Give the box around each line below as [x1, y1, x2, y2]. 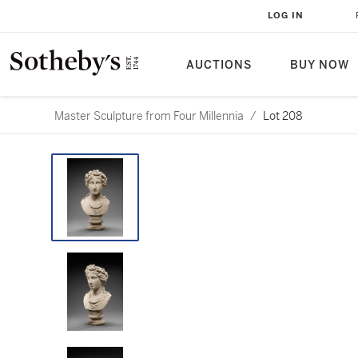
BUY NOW [290, 58, 349, 72]
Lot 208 [263, 109, 303, 123]
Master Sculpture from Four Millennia [54, 109, 244, 123]
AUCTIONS [186, 58, 252, 72]
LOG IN [268, 10, 304, 21]
